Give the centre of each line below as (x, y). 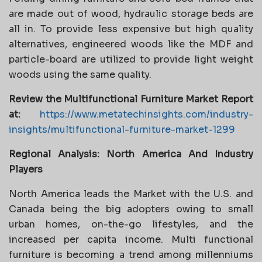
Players (26, 169)
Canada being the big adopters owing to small (131, 209)
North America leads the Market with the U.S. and (131, 194)
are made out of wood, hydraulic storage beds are (131, 13)
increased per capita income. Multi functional (131, 239)
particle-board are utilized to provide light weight (131, 59)
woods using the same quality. (80, 74)
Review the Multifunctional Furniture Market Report (131, 99)
